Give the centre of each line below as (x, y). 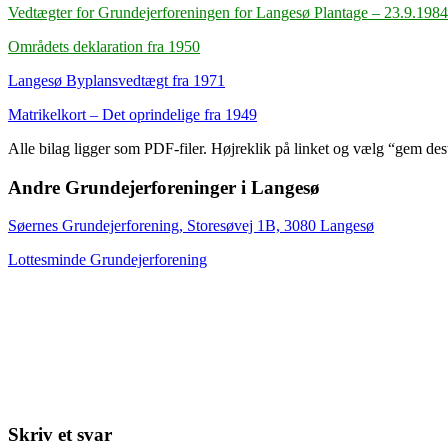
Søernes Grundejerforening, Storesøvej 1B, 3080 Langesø (191, 226)
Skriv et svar (60, 435)
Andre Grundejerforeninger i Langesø (164, 187)
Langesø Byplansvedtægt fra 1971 (116, 80)
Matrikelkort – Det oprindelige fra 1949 (132, 114)
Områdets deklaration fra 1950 (104, 46)
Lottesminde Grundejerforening (107, 260)
